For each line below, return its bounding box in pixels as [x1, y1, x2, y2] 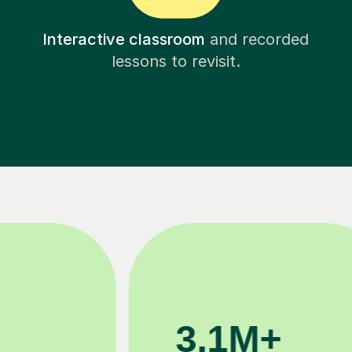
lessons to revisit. [111, 52, 240, 71]
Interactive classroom [42, 30, 206, 49]
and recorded [205, 30, 310, 49]
